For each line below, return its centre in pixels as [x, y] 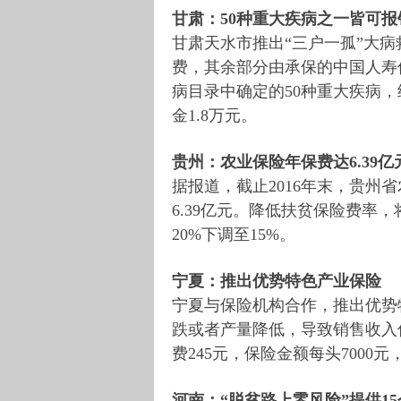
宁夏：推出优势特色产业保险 [277, 281]
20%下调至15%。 [234, 234]
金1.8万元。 [214, 115]
